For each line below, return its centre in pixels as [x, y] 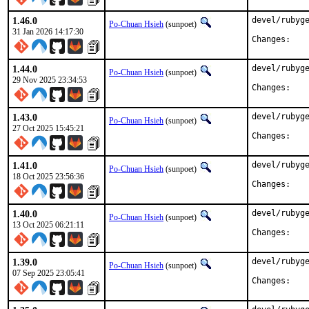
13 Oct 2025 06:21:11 [48, 225]
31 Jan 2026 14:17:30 [48, 32]
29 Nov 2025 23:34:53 [50, 80]
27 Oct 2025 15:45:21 [48, 128]
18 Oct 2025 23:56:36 [48, 177]
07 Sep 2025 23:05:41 [49, 273]
